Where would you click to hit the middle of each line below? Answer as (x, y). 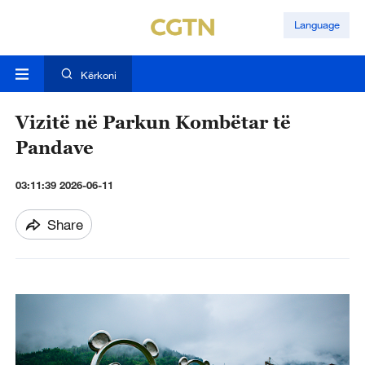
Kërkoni (98, 75)
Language (317, 25)
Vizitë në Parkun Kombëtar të (153, 123)
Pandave (54, 148)
